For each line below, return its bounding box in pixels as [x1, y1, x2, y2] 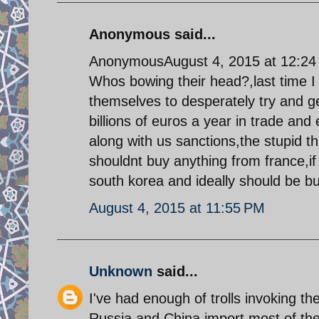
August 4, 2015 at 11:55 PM [89, 199, 265, 216]
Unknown [89, 263, 152, 279]
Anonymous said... [89, 26, 216, 42]
